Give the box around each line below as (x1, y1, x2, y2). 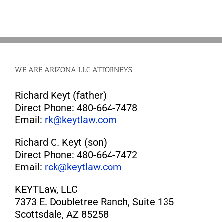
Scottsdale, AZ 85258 (15, 208, 109, 221)
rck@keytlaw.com (45, 161, 122, 173)
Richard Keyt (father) (15, 89, 107, 102)
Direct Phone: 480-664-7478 (15, 102, 137, 114)
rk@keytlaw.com (45, 114, 117, 126)
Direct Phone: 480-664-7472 (15, 149, 137, 161)
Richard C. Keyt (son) (15, 136, 107, 149)
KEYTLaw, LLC (15, 183, 78, 196)
